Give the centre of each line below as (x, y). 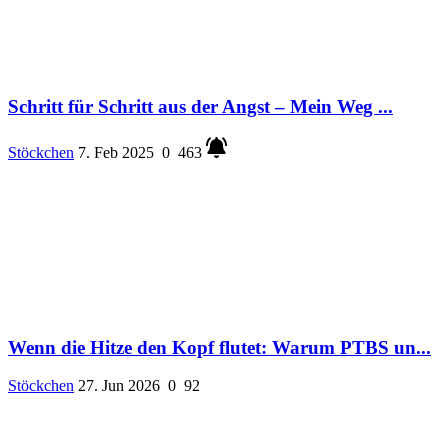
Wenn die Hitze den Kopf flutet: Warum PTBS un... (219, 347)
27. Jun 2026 (119, 386)
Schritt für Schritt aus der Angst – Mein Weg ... (200, 107)
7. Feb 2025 (116, 152)
